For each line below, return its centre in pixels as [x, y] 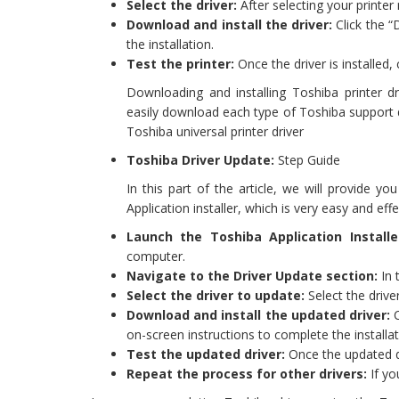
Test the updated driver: [206, 354]
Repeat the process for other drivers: [247, 374]
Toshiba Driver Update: [200, 160]
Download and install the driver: [230, 25]
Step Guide [307, 160]
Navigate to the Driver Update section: [252, 276]
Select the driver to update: [216, 296]
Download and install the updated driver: [259, 315]
